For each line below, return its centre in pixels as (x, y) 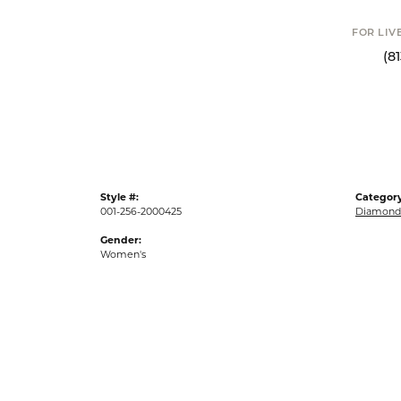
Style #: (119, 181)
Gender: (121, 224)
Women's (123, 238)
